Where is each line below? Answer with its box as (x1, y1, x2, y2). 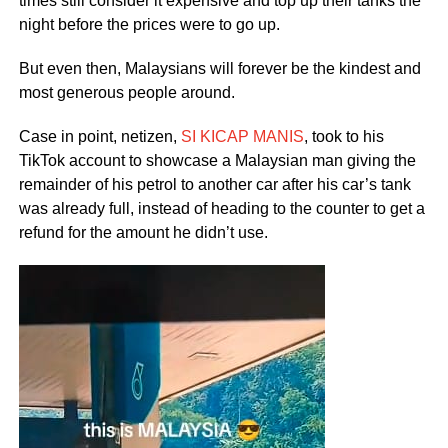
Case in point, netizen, (18, 127, 181, 145)
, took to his (303, 127, 384, 145)
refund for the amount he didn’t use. (18, 223, 268, 241)
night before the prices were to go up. (18, 15, 280, 33)
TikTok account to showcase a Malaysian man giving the (18, 151, 416, 169)
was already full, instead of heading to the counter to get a (18, 199, 425, 217)
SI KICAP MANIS (180, 127, 304, 145)
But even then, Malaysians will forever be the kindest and (18, 59, 421, 77)
